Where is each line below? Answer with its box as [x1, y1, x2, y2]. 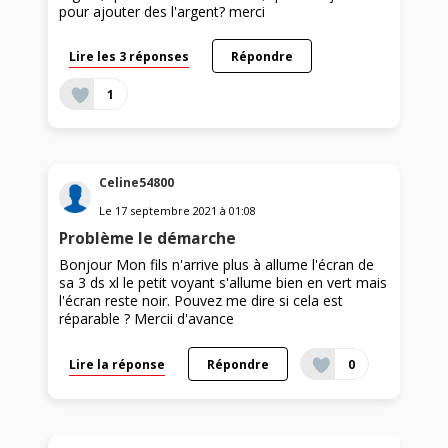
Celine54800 [99, 174, 175, 192]
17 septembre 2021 [115, 203, 218, 219]
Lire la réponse [69, 356, 166, 373]
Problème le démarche [59, 228, 237, 250]
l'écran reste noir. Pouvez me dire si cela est [59, 291, 344, 311]
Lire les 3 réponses [69, 47, 190, 64]
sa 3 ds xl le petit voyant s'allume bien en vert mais [59, 273, 388, 293]
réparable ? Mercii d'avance [59, 309, 235, 329]
